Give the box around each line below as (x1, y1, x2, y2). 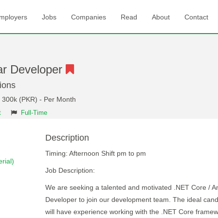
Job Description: (45, 166, 95, 174)
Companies (71, 13, 106, 21)
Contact (184, 13, 208, 21)
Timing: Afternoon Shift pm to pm (45, 149, 146, 157)
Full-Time (21, 109, 47, 116)
